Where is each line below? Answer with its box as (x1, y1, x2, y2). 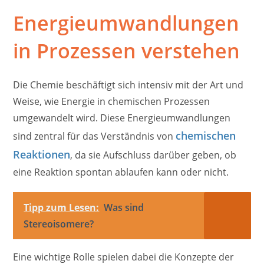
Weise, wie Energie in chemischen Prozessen (13, 95, 210, 108)
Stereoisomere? (24, 217, 94, 231)
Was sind (104, 201, 144, 214)
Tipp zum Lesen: (24, 201, 100, 214)
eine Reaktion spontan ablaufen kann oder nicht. (13, 166, 229, 179)
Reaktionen (13, 147, 71, 162)
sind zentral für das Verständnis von (13, 130, 176, 143)
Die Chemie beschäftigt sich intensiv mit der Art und (13, 78, 244, 92)
